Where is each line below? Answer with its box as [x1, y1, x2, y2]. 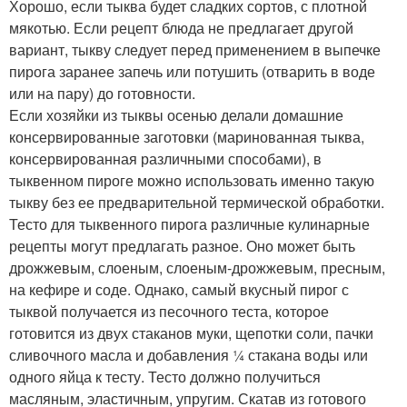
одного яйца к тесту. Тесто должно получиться [9, 366, 321, 387]
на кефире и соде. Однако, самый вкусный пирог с [9, 279, 349, 300]
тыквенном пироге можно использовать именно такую [9, 170, 374, 191]
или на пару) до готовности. [9, 83, 195, 104]
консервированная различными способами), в [9, 148, 322, 169]
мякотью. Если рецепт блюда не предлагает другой [9, 17, 353, 38]
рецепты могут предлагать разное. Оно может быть [9, 235, 355, 256]
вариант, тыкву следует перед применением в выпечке [9, 39, 381, 60]
